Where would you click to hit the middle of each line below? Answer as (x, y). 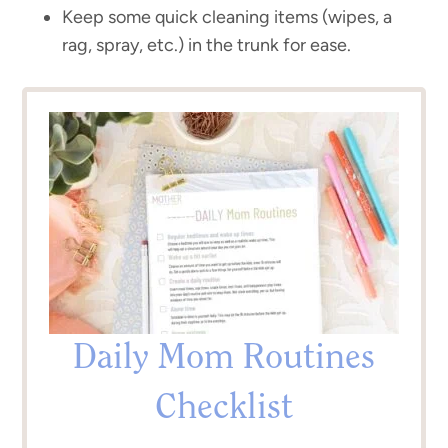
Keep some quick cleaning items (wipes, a (227, 17)
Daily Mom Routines (224, 359)
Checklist (224, 409)
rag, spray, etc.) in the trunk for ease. (207, 45)
